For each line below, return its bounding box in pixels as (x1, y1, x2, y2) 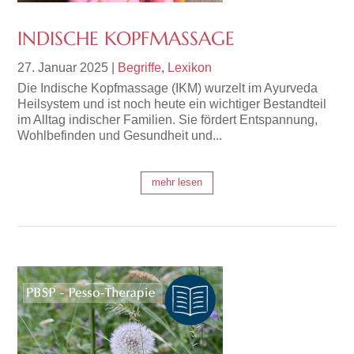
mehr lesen (152, 176, 202, 189)
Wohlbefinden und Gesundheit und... (17, 128, 223, 142)
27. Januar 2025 (17, 60, 109, 74)
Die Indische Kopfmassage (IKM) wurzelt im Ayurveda (17, 81, 318, 95)
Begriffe (118, 60, 162, 74)
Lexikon (168, 60, 213, 74)
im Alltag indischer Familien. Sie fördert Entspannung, (17, 112, 318, 126)
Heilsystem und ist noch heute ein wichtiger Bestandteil (17, 96, 327, 111)
